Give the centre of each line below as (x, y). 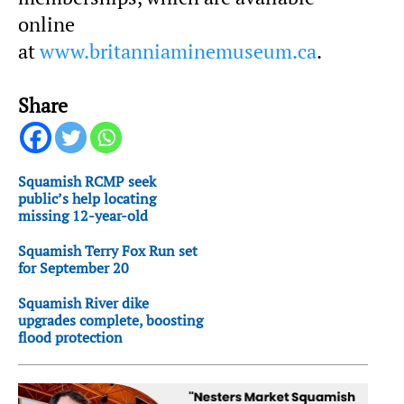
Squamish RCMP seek (87, 181)
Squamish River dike (83, 303)
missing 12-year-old (83, 215)
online (46, 24)
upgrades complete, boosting (110, 320)
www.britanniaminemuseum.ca (178, 51)
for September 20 (73, 267)
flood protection (70, 337)
